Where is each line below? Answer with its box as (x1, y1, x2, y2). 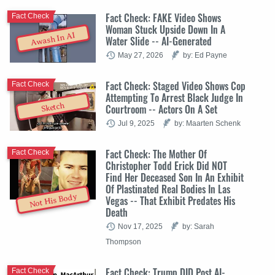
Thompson (106, 237, 141, 246)
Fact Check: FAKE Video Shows (106, 10, 221, 25)
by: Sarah (182, 222, 214, 230)
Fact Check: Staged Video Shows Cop (106, 78, 246, 93)
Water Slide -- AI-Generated (106, 33, 212, 48)
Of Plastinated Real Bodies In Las (106, 181, 230, 196)
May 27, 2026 (118, 50, 163, 59)
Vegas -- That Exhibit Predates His (106, 193, 235, 208)
